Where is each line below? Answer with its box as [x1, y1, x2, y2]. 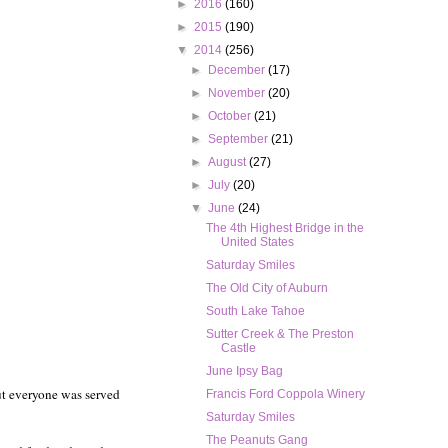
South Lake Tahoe [205, 304, 305, 319]
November [208, 86, 269, 101]
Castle [220, 341, 256, 356]
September [208, 132, 272, 147]
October [208, 109, 255, 124]
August [208, 155, 250, 170]
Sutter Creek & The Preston [205, 327, 354, 342]
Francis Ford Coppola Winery [205, 387, 365, 402]
